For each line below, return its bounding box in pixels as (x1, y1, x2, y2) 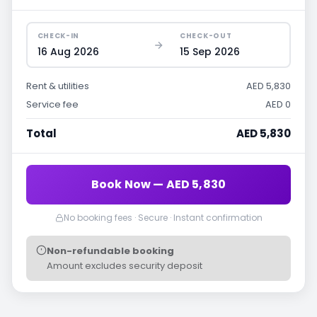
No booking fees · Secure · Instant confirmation (63, 212, 263, 224)
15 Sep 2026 (180, 44, 240, 59)
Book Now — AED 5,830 (91, 176, 226, 192)
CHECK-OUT (180, 30, 232, 41)
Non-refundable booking (47, 244, 174, 258)
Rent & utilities (26, 79, 89, 93)
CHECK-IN (37, 30, 80, 41)
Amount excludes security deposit (47, 259, 202, 272)
